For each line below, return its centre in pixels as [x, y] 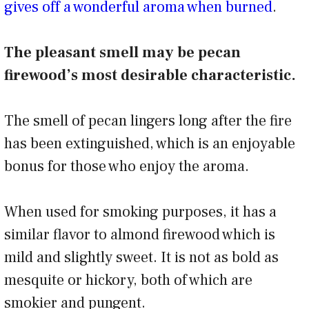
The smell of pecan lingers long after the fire [148, 120]
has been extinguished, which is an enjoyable [150, 143]
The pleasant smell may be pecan [122, 52]
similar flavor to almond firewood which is [140, 234]
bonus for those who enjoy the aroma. [130, 166]
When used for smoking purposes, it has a [140, 211]
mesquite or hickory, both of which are [128, 280]
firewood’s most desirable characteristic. [152, 75]
